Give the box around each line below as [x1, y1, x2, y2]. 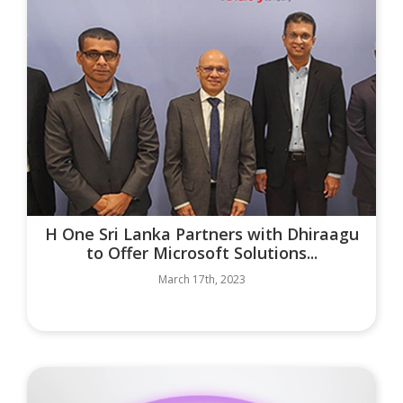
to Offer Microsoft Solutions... [85, 241, 318, 264]
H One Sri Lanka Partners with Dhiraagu [44, 222, 359, 245]
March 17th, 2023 [157, 271, 246, 287]
